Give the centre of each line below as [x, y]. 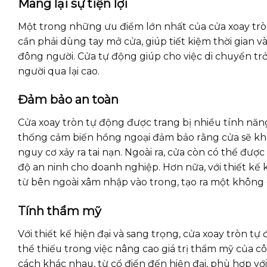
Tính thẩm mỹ [60, 211]
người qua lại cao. [59, 71]
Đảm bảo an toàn [68, 100]
